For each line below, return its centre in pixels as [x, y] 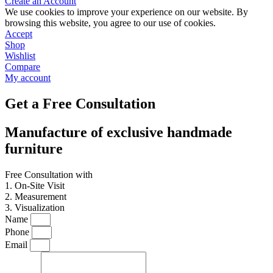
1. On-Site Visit [35, 185]
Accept [19, 34]
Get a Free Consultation [80, 103]
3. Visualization [35, 207]
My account [28, 77]
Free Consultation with [49, 174]
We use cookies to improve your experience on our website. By [126, 12]
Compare [23, 66]
